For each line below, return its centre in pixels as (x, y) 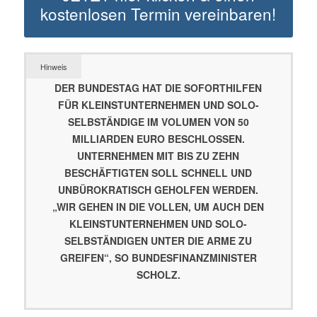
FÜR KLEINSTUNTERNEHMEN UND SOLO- (158, 104)
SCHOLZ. (158, 274)
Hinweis (53, 66)
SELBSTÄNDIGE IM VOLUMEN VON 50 (158, 121)
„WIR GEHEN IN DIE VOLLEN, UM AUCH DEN (158, 206)
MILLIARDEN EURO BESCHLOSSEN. (158, 138)
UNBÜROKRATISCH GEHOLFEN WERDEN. (158, 189)
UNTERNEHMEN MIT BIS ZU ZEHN (158, 155)
